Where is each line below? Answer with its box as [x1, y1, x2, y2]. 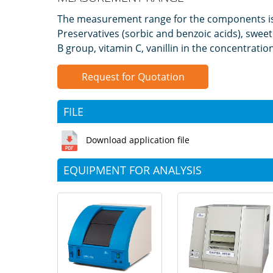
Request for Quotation [81, 70, 185, 83]
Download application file [86, 133, 190, 146]
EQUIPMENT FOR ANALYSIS [63, 163, 202, 177]
